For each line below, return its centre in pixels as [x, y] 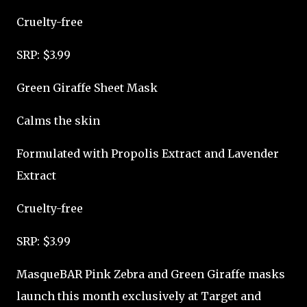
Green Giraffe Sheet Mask [87, 88]
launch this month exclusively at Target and [139, 296]
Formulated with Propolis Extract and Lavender [148, 153]
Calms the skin [58, 121]
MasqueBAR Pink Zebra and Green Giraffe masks [151, 274]
